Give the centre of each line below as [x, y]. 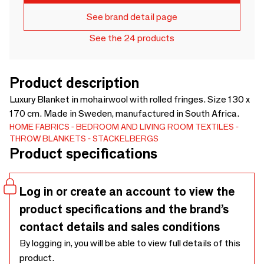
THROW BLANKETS [48, 139]
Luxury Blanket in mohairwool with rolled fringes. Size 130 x [130, 100]
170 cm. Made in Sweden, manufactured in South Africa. [124, 114]
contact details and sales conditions [120, 227]
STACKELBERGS [126, 139]
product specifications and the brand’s [124, 209]
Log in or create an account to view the [127, 192]
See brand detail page [132, 17]
